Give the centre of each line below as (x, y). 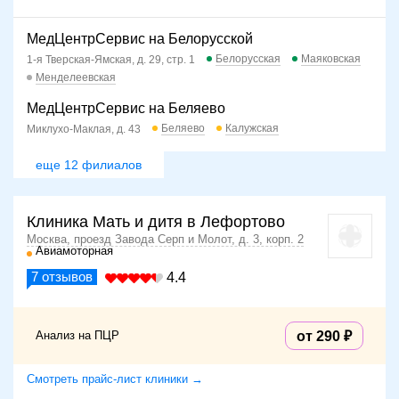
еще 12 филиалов (89, 165)
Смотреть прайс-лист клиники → (115, 379)
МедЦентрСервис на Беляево (126, 109)
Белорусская (248, 59)
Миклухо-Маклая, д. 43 (84, 129)
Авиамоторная (74, 251)
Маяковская (331, 59)
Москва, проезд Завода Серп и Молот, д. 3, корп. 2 (165, 240)
